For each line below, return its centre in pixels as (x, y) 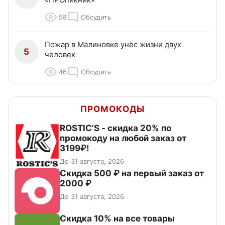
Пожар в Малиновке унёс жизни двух (113, 45)
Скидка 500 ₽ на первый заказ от (132, 174)
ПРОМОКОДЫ (113, 109)
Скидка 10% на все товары (117, 219)
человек (60, 55)
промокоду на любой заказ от (123, 138)
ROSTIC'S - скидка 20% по (116, 128)
